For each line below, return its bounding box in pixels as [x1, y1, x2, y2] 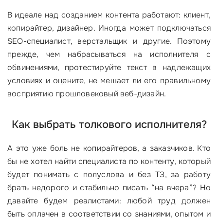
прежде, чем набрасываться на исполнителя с [7, 49, 211, 60]
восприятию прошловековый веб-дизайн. [7, 89, 166, 99]
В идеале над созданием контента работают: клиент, [7, 10, 211, 20]
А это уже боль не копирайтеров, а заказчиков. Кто [7, 143, 211, 154]
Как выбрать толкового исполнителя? [11, 118, 207, 132]
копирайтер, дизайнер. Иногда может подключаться [7, 23, 211, 34]
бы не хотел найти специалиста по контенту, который [7, 156, 211, 167]
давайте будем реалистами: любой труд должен [7, 196, 211, 206]
